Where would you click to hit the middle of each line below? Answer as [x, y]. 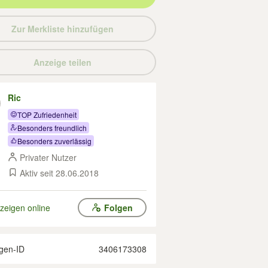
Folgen [118, 208]
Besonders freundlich [52, 127]
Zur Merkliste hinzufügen [62, 29]
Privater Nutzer [48, 157]
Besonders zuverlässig [54, 141]
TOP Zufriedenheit [47, 114]
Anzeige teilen [62, 62]
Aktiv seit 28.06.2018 [59, 173]
